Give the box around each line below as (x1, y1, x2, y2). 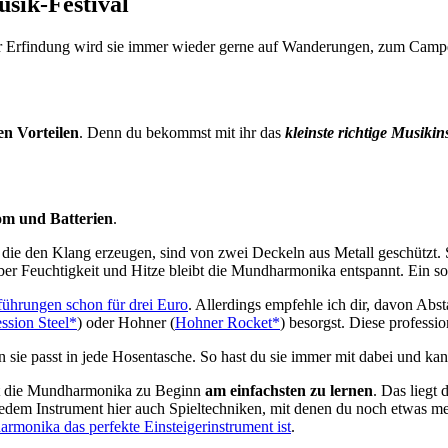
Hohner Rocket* (175, 313, 280, 331)
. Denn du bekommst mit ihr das (79, 123, 285, 141)
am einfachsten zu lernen (205, 381, 373, 399)
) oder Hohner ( (77, 313, 175, 331)
